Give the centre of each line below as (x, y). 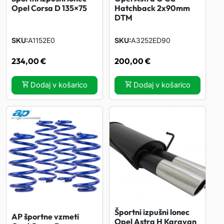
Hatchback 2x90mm (152, 8)
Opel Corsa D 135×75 (49, 8)
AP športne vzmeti (45, 217)
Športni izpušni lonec (152, 212)
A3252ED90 (151, 40)
